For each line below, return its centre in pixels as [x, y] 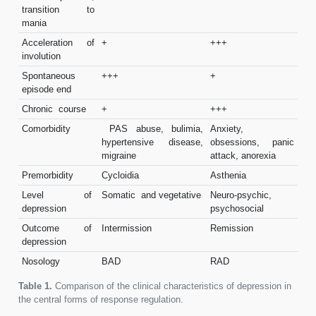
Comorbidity [46, 128]
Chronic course [54, 109]
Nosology [41, 261]
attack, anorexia [243, 155]
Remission [231, 228]
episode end [46, 89]
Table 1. [35, 286]
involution [41, 56]
